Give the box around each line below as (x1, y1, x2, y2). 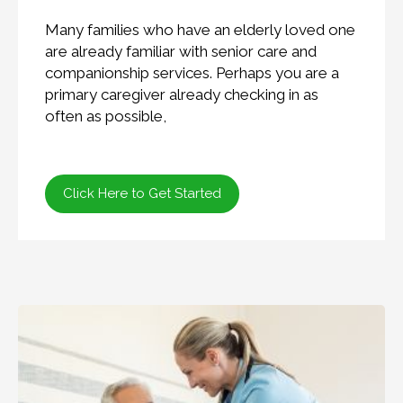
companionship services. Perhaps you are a (45, 64, 339, 83)
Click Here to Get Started (63, 185, 221, 202)
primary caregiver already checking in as (45, 85, 318, 104)
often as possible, (45, 107, 166, 126)
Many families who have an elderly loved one (45, 21, 355, 40)
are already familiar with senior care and (45, 42, 317, 61)
